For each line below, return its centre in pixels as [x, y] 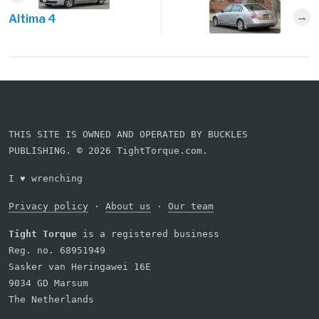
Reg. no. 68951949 [57, 251]
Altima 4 [32, 19]
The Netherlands [51, 300]
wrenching [54, 179]
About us [128, 206]
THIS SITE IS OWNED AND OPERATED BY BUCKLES [128, 135]
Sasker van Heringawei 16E [80, 267]
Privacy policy [48, 206]
